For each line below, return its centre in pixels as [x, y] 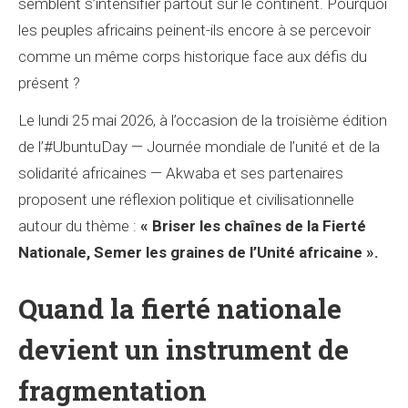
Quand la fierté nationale [180, 308]
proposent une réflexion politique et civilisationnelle [186, 199]
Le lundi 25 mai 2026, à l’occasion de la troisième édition [203, 120]
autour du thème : [79, 226]
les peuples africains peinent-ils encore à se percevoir [194, 30]
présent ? [49, 83]
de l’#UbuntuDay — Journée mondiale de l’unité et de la [199, 147]
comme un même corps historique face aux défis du [193, 56]
